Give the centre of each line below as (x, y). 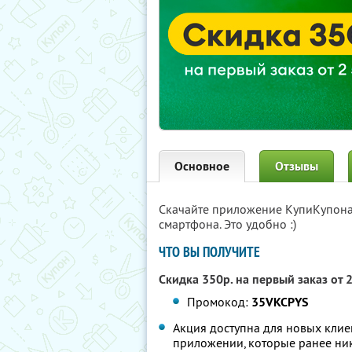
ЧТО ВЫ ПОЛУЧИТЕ (209, 252)
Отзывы (297, 166)
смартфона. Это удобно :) (227, 224)
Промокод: (220, 302)
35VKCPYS (280, 302)
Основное (202, 166)
